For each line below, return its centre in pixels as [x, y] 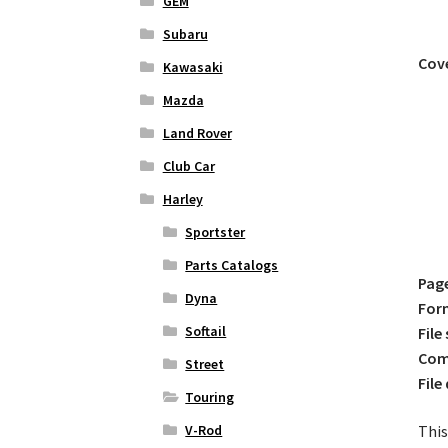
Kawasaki [192, 67]
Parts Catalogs [232, 265]
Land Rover [197, 133]
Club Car [188, 166]
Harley [182, 199]
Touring [210, 397]
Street [205, 364]
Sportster [215, 232]
